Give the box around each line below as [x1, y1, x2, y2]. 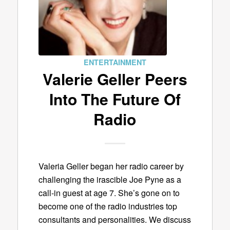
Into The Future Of [49, 88, 181, 110]
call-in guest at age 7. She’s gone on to [38, 186, 180, 199]
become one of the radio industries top [38, 200, 177, 212]
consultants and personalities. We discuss [38, 213, 191, 225]
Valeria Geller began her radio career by [38, 160, 184, 172]
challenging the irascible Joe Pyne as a [38, 173, 181, 185]
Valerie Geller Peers [42, 68, 187, 90]
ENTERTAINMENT [83, 57, 146, 67]
